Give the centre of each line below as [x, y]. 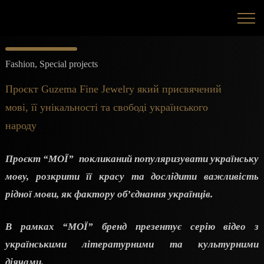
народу [21, 126]
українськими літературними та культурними [132, 244]
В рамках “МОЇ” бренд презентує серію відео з [132, 227]
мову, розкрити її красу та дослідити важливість [132, 176]
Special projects [69, 64]
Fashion [20, 64]
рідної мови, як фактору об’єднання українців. [110, 194]
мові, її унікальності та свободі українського [107, 107]
